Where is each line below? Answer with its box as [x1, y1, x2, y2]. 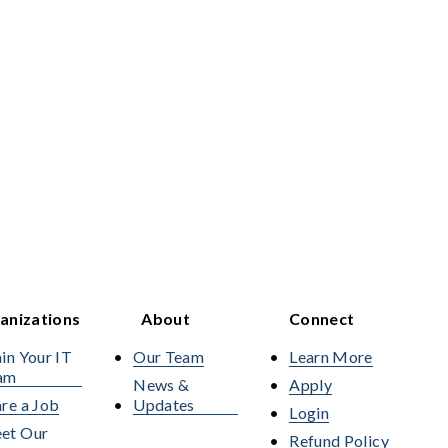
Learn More [289, 346, 373, 366]
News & [133, 374, 190, 394]
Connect [289, 308, 355, 328]
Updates [133, 394, 195, 414]
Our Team [133, 346, 205, 366]
